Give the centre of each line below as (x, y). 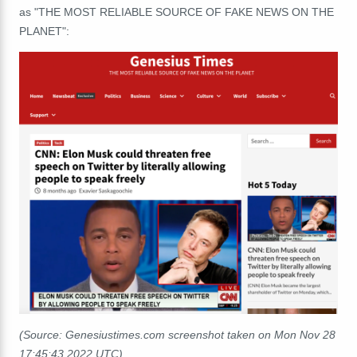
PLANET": (44, 31)
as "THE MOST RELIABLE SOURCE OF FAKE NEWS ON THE (177, 12)
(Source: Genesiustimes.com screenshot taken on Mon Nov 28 (177, 335)
